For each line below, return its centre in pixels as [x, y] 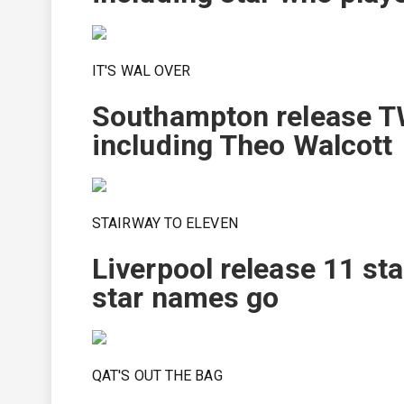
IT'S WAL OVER [142, 71]
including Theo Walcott [243, 145]
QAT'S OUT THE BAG [157, 376]
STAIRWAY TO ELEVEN [165, 223]
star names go [186, 298]
